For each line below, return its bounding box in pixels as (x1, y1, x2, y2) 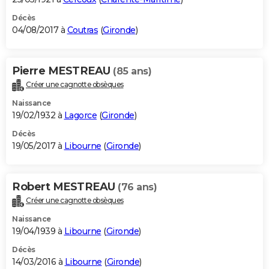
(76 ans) (118, 181, 157, 193)
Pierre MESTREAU (12, 64, 113, 77)
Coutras (67, 24, 98, 35)
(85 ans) (113, 65, 151, 77)
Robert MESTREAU (12, 180, 118, 193)
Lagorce (64, 109, 97, 121)
